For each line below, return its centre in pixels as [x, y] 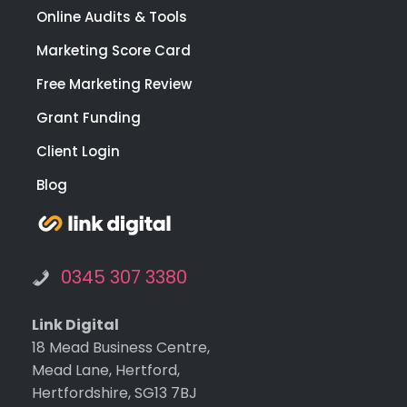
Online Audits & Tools [112, 17]
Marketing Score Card [114, 51]
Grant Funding [89, 118]
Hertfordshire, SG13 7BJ [114, 393]
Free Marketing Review [114, 84]
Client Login [78, 152]
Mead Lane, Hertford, [106, 371]
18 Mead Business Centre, [121, 348]
